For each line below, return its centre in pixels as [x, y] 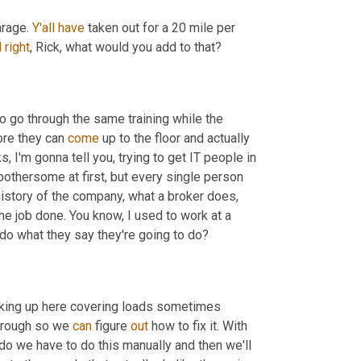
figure [111, 326]
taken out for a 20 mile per [160, 28]
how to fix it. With [198, 326]
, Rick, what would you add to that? [126, 48]
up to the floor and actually [174, 138]
